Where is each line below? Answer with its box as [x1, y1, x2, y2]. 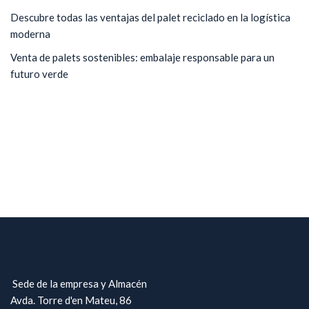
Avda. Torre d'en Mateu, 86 [10, 293, 132, 306]
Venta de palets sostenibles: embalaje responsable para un [10, 51, 275, 63]
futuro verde [10, 68, 68, 80]
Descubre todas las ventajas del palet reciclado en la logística [10, 11, 290, 23]
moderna [10, 28, 50, 40]
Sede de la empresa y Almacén [12, 277, 147, 290]
